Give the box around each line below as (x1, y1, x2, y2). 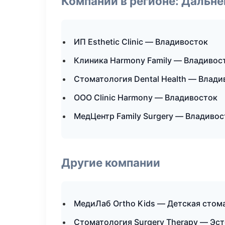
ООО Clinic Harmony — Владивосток (74, 92, 217, 102)
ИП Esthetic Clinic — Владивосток (74, 37, 208, 47)
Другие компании (61, 156, 160, 169)
